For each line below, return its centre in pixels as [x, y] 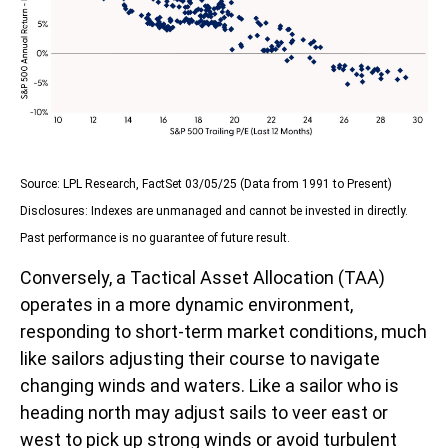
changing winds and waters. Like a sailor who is [209, 386]
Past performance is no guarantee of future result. [155, 238]
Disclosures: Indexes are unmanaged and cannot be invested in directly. [214, 211]
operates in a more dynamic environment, [186, 305]
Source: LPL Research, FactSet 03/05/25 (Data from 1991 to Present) [206, 184]
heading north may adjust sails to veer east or [204, 413]
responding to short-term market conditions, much [223, 332]
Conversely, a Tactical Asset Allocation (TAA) [202, 278]
